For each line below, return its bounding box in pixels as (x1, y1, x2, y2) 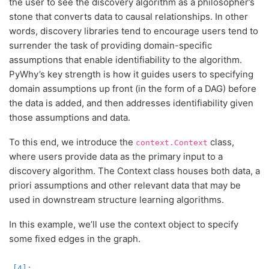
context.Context (136, 138, 208, 148)
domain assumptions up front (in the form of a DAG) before (9, 82, 256, 94)
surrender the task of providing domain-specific (9, 39, 212, 51)
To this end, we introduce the (9, 136, 136, 148)
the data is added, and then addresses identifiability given (9, 97, 253, 109)
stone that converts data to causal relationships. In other (9, 10, 248, 22)
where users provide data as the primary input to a (9, 151, 223, 163)
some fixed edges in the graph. (9, 233, 141, 245)
